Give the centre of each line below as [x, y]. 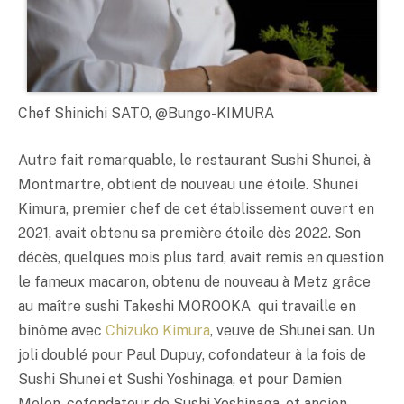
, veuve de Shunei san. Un [293, 330]
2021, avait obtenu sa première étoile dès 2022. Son [189, 233]
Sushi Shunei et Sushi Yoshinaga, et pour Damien [180, 379]
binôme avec [62, 330]
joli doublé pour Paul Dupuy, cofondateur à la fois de [192, 354]
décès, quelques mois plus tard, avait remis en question [201, 257]
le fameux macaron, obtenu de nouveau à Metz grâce [194, 281]
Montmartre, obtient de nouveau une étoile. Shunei [188, 184]
